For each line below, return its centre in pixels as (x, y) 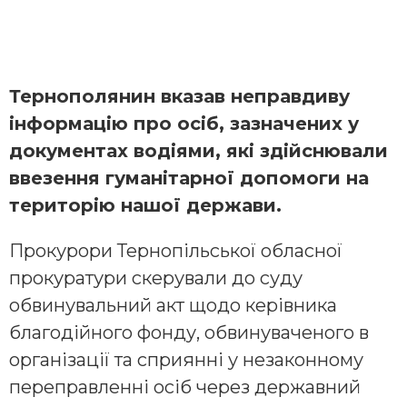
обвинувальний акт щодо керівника (173, 305)
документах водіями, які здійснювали (199, 150)
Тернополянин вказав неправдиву (179, 96)
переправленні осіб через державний (185, 387)
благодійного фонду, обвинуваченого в (189, 332)
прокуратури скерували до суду (156, 278)
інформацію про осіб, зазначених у (184, 123)
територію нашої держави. (145, 205)
